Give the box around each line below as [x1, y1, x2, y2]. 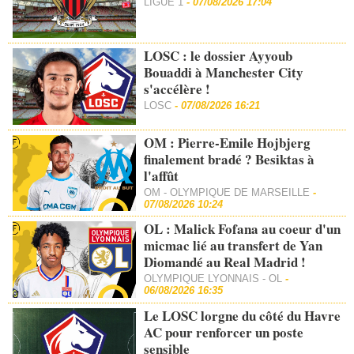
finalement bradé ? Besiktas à [144, 149, 315, 169]
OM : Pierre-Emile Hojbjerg [144, 132, 311, 153]
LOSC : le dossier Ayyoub [144, 45, 293, 66]
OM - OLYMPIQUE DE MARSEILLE [144, 186, 314, 198]
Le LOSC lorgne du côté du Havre [144, 306, 341, 326]
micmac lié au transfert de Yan [144, 235, 323, 256]
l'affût [144, 165, 179, 186]
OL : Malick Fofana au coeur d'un [144, 219, 341, 239]
